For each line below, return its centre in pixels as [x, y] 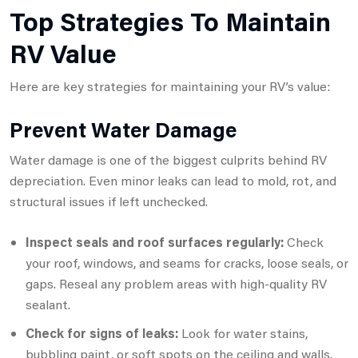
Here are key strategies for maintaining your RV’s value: [170, 86]
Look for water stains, [243, 332]
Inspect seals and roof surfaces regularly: [155, 241]
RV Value [63, 53]
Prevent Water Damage [123, 129]
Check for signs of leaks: [102, 332]
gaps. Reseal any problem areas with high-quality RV [176, 283]
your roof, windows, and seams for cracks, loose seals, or [187, 262]
